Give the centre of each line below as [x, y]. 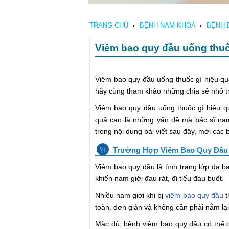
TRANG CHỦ [109, 25]
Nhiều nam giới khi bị [130, 195]
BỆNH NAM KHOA [167, 25]
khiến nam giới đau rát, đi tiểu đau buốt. [159, 178]
